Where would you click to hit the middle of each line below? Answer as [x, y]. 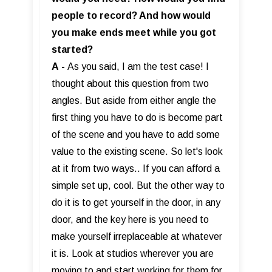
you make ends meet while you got [134, 32]
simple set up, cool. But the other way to [138, 185]
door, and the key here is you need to [130, 219]
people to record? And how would [131, 15]
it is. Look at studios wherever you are [133, 253]
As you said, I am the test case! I [137, 66]
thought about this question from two [130, 83]
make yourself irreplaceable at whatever [137, 236]
